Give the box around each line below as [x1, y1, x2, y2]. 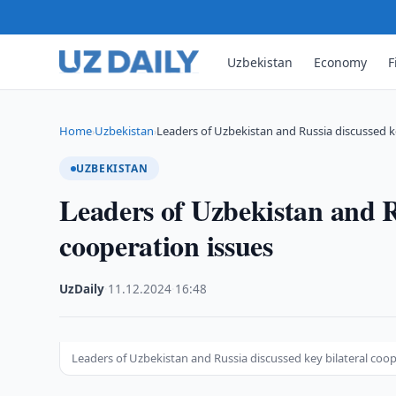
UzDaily [59, 281, 105, 297]
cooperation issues [59, 225, 273, 266]
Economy [314, 53, 368, 71]
